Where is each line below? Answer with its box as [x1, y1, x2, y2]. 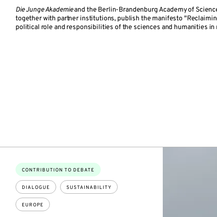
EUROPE [22, 202, 44, 208]
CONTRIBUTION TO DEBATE [22, 167, 94, 173]
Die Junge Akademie [15, 6, 73, 14]
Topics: [15, 163, 44, 175]
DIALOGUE [22, 185, 50, 191]
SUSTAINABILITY [66, 185, 111, 191]
